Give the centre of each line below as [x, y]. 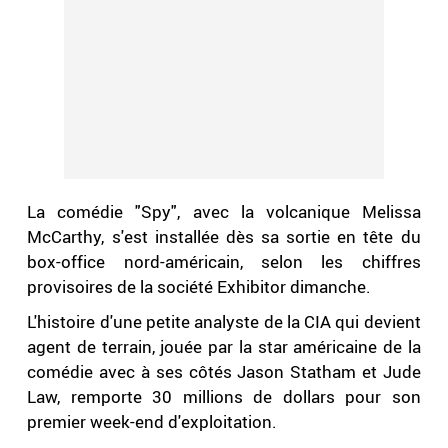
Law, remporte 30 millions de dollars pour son [224, 397]
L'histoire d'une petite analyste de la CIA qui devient [224, 322]
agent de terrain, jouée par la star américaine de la [224, 347]
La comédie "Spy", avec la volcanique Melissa [224, 212]
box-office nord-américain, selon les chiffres [224, 262]
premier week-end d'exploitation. [152, 422]
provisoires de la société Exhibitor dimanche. [199, 287]
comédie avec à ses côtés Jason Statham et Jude [224, 372]
